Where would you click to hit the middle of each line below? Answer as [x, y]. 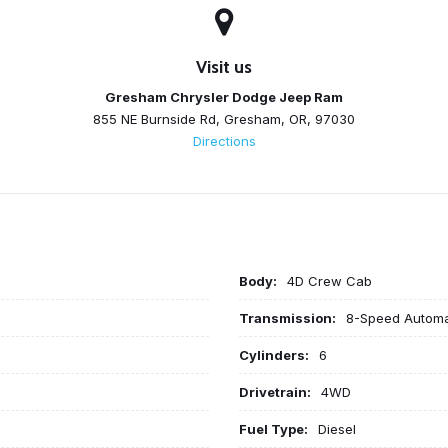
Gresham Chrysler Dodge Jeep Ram [224, 96]
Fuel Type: [273, 428]
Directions [224, 140]
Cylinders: [274, 354]
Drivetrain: [275, 391]
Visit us [224, 66]
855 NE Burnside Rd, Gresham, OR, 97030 [224, 118]
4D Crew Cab [329, 280]
